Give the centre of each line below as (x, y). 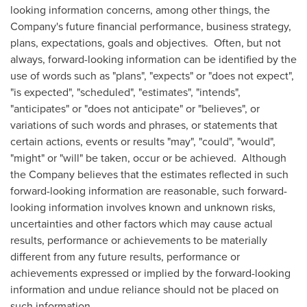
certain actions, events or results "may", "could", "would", (143, 141)
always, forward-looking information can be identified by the (153, 59)
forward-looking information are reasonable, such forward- (149, 191)
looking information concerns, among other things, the (140, 10)
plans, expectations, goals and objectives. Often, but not (146, 42)
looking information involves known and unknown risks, (143, 207)
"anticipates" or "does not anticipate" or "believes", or (135, 108)
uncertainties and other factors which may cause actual (142, 223)
